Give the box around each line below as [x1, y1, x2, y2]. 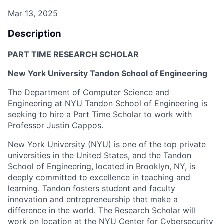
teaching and [141, 172, 190, 182]
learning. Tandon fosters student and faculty [8, 183, 175, 193]
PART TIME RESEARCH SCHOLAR [8, 49, 139, 59]
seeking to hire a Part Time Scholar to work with [8, 109, 192, 119]
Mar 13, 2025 [8, 8, 58, 19]
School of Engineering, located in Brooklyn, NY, [8, 161, 189, 171]
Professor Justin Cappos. [8, 120, 103, 130]
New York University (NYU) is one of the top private [8, 139, 206, 149]
